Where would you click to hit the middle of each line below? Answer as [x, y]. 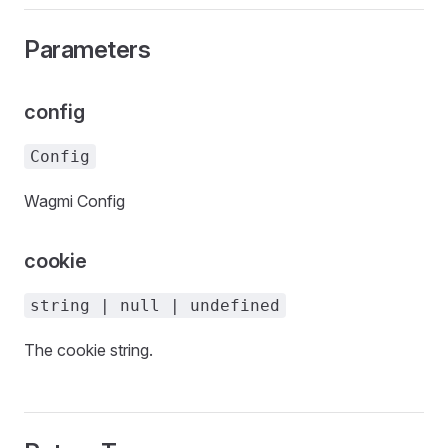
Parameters [87, 49]
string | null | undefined [155, 305]
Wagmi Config [74, 201]
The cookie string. [88, 350]
